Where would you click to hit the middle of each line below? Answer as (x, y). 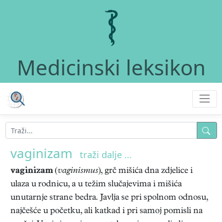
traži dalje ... (106, 155)
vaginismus (78, 171)
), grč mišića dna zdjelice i (145, 171)
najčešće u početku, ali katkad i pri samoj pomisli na (107, 211)
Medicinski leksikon (111, 67)
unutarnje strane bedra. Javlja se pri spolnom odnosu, (109, 198)
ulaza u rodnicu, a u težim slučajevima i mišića (96, 185)
